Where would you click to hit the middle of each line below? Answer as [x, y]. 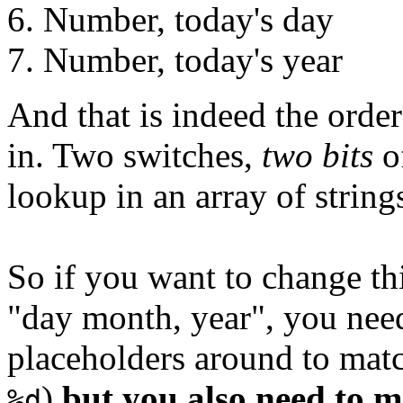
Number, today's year [193, 60]
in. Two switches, [134, 156]
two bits [318, 156]
